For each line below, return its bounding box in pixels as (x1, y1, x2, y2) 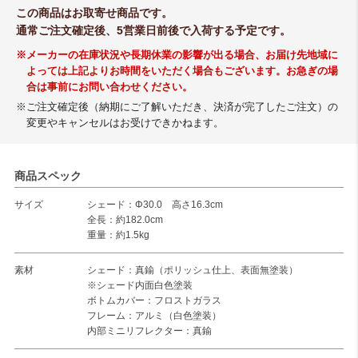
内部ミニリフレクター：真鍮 (86, 325, 212, 337)
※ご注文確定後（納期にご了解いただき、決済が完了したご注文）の (16, 101, 338, 113)
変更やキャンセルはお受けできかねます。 (26, 117, 224, 129)
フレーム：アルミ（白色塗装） (86, 310, 221, 322)
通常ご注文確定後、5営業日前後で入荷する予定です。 (16, 24, 291, 38)
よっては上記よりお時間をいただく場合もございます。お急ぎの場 (26, 66, 338, 78)
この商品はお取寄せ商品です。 (16, 6, 173, 20)
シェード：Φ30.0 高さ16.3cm (86, 199, 223, 211)
